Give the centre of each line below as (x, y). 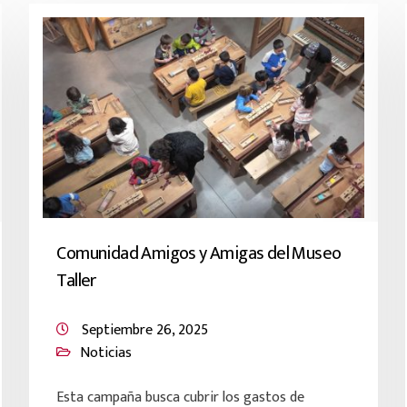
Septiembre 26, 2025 (145, 330)
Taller (76, 281)
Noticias (106, 353)
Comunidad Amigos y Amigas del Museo (199, 253)
